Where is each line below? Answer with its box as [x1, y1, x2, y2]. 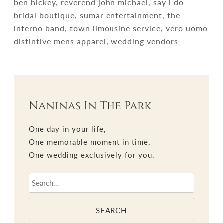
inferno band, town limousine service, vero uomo [14, 23, 208, 33]
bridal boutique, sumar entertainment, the [14, 10, 181, 20]
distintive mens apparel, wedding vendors [14, 36, 179, 46]
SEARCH [96, 205, 127, 215]
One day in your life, [29, 124, 106, 133]
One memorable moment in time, [29, 137, 151, 146]
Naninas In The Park [29, 98, 152, 113]
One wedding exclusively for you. [29, 150, 155, 159]
